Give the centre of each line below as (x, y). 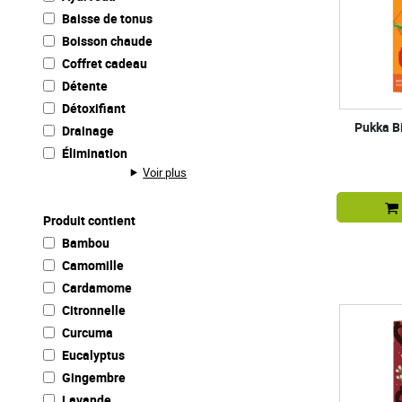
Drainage (88, 130)
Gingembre (94, 377)
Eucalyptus (93, 354)
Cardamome (97, 287)
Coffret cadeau (105, 63)
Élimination (95, 153)
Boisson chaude (107, 40)
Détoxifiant (94, 108)
